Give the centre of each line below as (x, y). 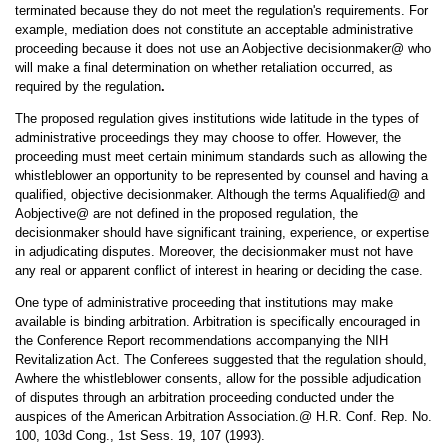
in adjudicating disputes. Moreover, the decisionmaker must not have (213, 251)
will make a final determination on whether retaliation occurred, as (203, 67)
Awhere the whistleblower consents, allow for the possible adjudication (217, 378)
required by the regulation (87, 86)
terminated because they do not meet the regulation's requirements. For (221, 10)
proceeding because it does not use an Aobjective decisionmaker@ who (222, 48)
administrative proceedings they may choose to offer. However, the (207, 137)
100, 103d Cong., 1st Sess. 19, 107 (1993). (139, 435)
